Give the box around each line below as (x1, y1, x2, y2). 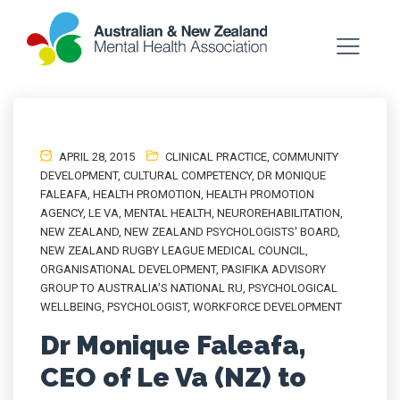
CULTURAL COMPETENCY (123, 169, 252, 182)
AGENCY (40, 206, 83, 220)
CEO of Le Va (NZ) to (40, 362, 306, 393)
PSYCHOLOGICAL (248, 281, 337, 295)
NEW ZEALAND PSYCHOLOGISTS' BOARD (124, 225, 337, 238)
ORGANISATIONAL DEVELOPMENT (40, 262, 216, 276)
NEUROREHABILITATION (217, 206, 340, 220)
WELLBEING (40, 300, 102, 313)
